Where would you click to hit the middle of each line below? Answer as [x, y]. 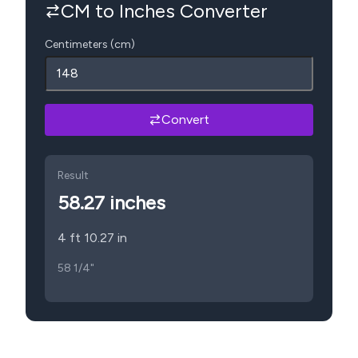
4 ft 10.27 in [92, 238]
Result [73, 175]
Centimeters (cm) [90, 44]
